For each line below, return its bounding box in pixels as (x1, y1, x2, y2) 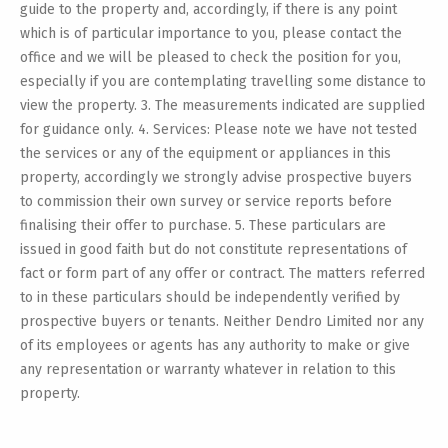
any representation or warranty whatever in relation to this (20, 360, 396, 378)
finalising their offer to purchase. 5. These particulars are (20, 216, 386, 234)
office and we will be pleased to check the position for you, (20, 48, 401, 66)
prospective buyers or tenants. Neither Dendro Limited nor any (20, 312, 424, 330)
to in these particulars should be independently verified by (20, 288, 400, 306)
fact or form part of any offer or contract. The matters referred (20, 264, 425, 282)
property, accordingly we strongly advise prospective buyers (20, 168, 412, 186)
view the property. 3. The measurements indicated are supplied (20, 96, 425, 114)
